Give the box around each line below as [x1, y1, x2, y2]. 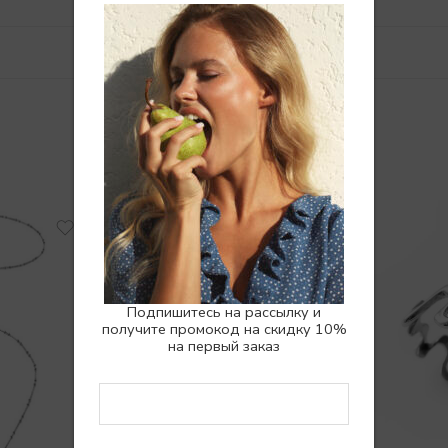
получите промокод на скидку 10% [101, 318, 347, 339]
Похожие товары [84, 129, 364, 175]
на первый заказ [168, 335, 280, 356]
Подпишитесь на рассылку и [127, 301, 321, 322]
